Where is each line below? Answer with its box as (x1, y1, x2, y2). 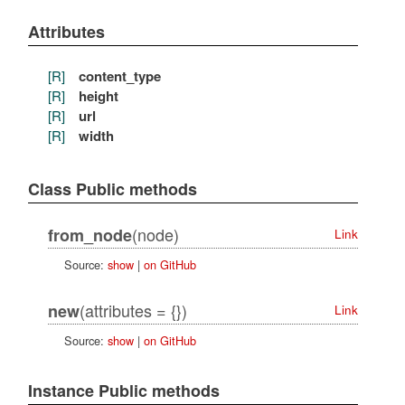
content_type (78, 65, 161, 86)
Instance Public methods (27, 378, 220, 402)
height (78, 85, 118, 106)
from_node (47, 223, 132, 248)
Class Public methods (27, 176, 197, 201)
